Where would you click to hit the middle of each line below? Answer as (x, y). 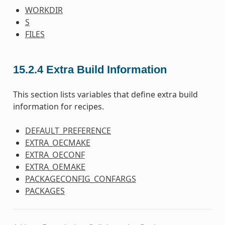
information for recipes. (58, 107)
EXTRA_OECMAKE (58, 143)
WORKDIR (44, 10)
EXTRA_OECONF (55, 155)
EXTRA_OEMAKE (55, 167)
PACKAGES (45, 191)
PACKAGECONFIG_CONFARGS (80, 179)
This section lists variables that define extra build (105, 95)
